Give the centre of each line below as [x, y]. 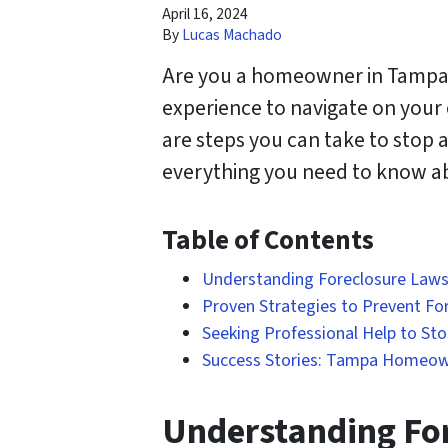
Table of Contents [268, 241]
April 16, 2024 [205, 14]
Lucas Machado [232, 35]
